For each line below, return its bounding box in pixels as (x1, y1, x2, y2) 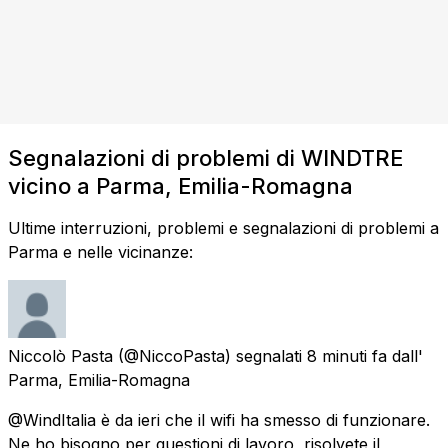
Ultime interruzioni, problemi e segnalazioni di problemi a (8, 217, 439, 238)
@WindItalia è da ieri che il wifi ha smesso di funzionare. (8, 409, 430, 430)
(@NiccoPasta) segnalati (118, 345, 302, 366)
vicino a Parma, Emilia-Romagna (8, 172, 353, 199)
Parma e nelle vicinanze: (8, 241, 193, 262)
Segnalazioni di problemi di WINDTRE (8, 144, 403, 171)
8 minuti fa (307, 345, 387, 366)
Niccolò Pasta (8, 345, 113, 366)
